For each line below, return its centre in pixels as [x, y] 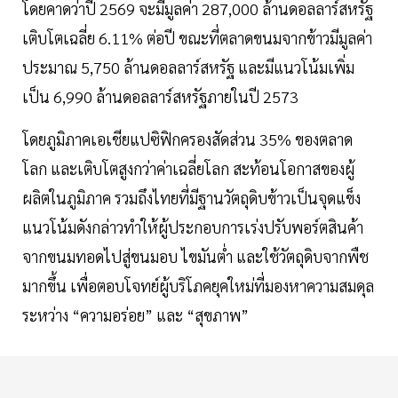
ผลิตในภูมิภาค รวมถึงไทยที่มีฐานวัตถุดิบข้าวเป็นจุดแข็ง [191, 198]
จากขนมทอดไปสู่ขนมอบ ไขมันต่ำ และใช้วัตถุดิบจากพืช [195, 257]
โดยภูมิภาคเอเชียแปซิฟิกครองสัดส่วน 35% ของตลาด [187, 139]
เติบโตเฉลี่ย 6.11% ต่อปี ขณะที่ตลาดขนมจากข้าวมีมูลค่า [197, 38]
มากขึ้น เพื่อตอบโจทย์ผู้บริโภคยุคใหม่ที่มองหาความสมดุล [198, 286]
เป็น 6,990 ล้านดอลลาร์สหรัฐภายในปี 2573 [160, 97]
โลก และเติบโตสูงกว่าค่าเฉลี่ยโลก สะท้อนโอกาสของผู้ [188, 169]
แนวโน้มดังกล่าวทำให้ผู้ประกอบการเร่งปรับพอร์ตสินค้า [193, 227]
